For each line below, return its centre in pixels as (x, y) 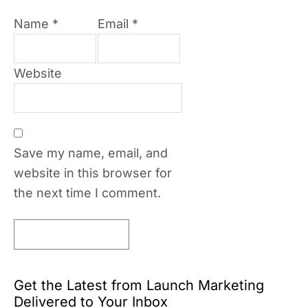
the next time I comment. (87, 193)
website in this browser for (93, 173)
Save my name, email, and (91, 153)
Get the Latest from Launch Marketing (139, 285)
